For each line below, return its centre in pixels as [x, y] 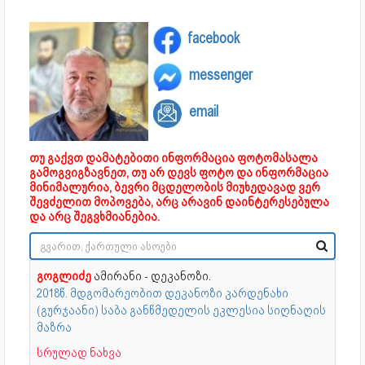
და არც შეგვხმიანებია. [95, 216]
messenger [220, 75]
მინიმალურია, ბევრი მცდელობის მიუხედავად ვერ [175, 187]
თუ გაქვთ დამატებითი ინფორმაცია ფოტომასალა [174, 158]
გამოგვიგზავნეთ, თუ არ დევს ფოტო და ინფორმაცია [179, 172]
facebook [213, 38]
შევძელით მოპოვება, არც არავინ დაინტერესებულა [179, 202]
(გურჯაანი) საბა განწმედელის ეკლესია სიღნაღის [181, 310]
